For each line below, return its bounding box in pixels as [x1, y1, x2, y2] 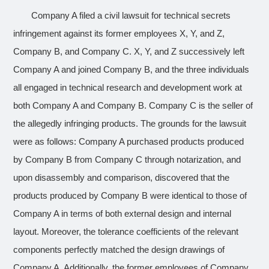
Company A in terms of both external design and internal [13, 209, 232, 219]
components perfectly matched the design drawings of [13, 245, 225, 255]
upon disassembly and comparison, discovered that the [13, 173, 230, 183]
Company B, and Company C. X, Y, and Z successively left [13, 47, 245, 56]
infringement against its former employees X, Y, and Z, [13, 29, 225, 38]
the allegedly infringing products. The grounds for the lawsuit [13, 119, 247, 128]
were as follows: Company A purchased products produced [13, 137, 244, 147]
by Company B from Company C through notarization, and [13, 155, 241, 165]
